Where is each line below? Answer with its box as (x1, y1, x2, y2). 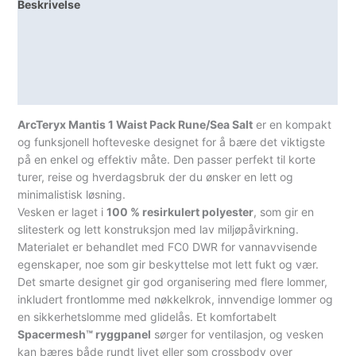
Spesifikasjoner (17, 83, 103, 97)
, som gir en (253, 204, 315, 219)
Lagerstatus (17, 25, 83, 40)
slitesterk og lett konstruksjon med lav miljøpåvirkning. (17, 222, 300, 236)
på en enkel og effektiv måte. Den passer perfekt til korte (17, 152, 316, 166)
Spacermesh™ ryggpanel (17, 327, 152, 341)
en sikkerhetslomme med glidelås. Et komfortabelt (17, 309, 277, 323)
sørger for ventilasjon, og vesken (151, 327, 324, 341)
